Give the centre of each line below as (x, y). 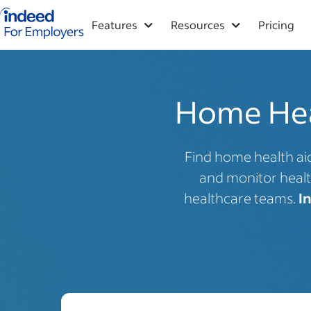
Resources (198, 25)
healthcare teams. (241, 198)
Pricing (276, 25)
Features (115, 25)
